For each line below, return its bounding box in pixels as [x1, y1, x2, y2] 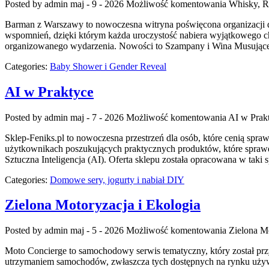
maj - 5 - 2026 [70, 225, 124, 236]
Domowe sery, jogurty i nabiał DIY [50, 174, 184, 185]
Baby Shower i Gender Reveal [50, 61, 166, 71]
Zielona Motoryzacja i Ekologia [5, 197, 201, 213]
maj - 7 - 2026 [70, 112, 124, 122]
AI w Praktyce [5, 83, 94, 100]
